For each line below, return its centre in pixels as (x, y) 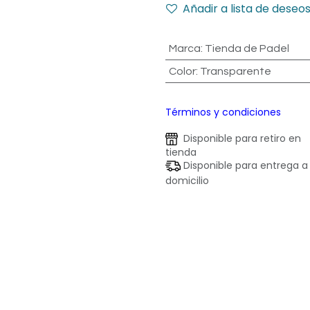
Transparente (235, 71)
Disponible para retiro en (239, 138)
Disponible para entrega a (244, 166)
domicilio (187, 181)
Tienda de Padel (247, 48)
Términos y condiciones (223, 112)
